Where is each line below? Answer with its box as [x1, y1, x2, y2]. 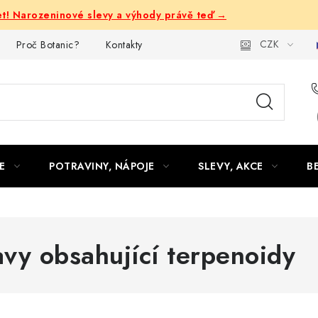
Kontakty [105, 37, 143, 52]
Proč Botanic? [16, 37, 79, 52]
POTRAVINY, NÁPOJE [49, 159, 155, 173]
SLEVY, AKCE [198, 159, 263, 173]
